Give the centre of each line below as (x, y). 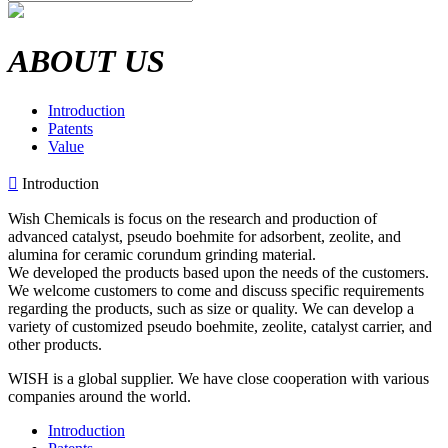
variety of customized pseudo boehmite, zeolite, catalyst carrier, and (220, 326)
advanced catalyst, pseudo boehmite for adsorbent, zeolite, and (204, 236)
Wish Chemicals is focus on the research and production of (192, 218)
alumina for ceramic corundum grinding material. (162, 254)
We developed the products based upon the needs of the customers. (218, 272)
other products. (55, 344)
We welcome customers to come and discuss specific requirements (216, 290)
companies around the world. (99, 396)
